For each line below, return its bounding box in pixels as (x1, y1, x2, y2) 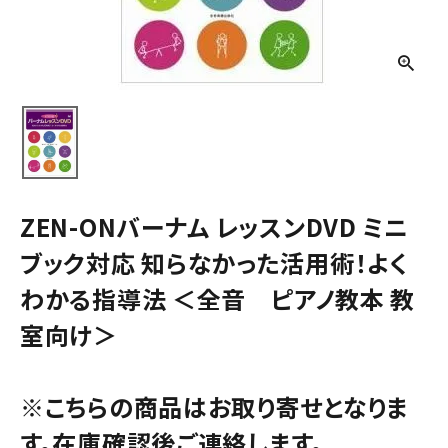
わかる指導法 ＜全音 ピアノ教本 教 (20, 280, 415, 316)
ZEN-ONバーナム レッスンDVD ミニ (20, 208, 409, 244)
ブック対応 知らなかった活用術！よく (20, 244, 408, 280)
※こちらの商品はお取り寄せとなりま (20, 388, 409, 424)
